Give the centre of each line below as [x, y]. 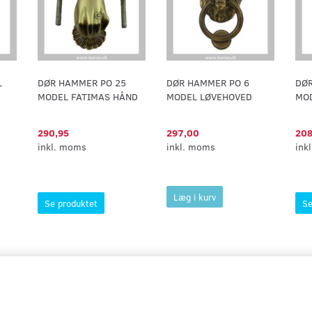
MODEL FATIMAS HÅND [88, 96]
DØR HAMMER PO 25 [82, 83]
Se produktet [71, 203]
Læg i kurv [195, 197]
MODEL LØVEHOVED [209, 96]
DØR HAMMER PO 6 [208, 83]
